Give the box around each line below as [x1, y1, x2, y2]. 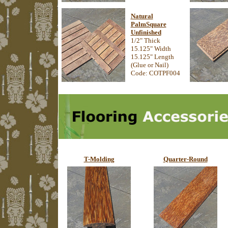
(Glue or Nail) [130, 61, 168, 69]
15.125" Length [130, 53, 174, 61]
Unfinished [130, 28, 161, 36]
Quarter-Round [163, 155, 208, 163]
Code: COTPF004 [130, 69, 180, 77]
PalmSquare [130, 20, 166, 28]
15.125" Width [130, 45, 173, 52]
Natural [130, 12, 153, 20]
